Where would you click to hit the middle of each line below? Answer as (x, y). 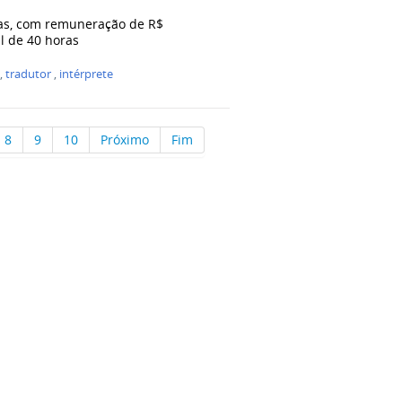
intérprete (87, 74)
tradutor (29, 74)
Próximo (125, 140)
